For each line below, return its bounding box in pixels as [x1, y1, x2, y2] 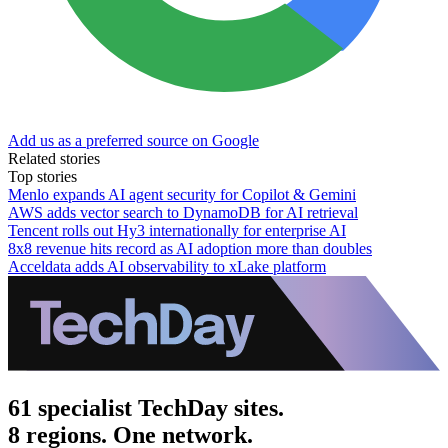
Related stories [8, 149, 100, 167]
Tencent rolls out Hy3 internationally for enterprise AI [8, 221, 346, 239]
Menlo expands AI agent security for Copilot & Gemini [8, 185, 356, 203]
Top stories [8, 167, 77, 185]
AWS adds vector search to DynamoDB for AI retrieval [8, 203, 358, 221]
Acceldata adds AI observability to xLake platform [8, 257, 326, 275]
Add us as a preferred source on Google [8, 131, 259, 149]
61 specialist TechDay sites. [8, 394, 284, 421]
